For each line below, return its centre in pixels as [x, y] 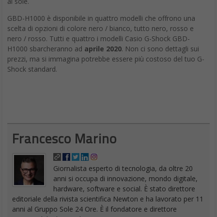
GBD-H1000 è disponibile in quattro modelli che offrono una [101, 18]
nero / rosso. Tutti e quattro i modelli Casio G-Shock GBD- [99, 38]
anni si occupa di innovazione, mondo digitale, [125, 178]
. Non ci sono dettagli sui [160, 48]
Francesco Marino [64, 138]
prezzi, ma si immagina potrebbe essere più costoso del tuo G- [106, 59]
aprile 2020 [103, 48]
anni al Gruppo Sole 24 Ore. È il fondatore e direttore [94, 209]
